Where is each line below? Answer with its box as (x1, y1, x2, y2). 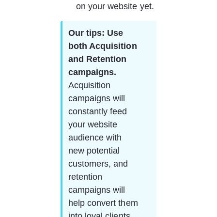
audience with (68, 133, 124, 142)
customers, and (68, 159, 131, 169)
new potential (68, 146, 123, 155)
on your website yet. (76, 1, 154, 11)
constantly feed (68, 107, 130, 116)
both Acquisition (68, 41, 139, 51)
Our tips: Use (68, 28, 126, 38)
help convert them (68, 198, 140, 208)
